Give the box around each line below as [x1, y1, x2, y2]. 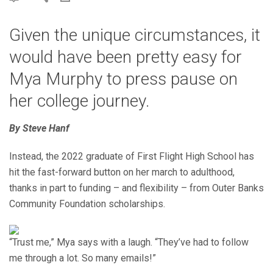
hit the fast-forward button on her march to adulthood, [9, 166, 235, 178]
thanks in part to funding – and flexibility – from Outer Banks [9, 182, 264, 194]
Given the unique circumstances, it [9, 25, 260, 45]
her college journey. [9, 91, 150, 111]
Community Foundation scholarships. [9, 198, 165, 210]
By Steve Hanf [9, 122, 69, 134]
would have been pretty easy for [9, 47, 242, 67]
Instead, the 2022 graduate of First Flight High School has [9, 151, 254, 162]
